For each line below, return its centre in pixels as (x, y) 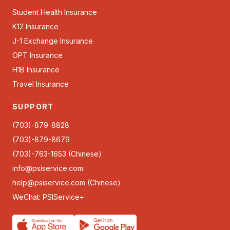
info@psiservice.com (48, 168)
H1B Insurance (36, 70)
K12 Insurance (35, 26)
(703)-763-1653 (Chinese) (57, 154)
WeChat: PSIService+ (48, 197)
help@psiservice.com (49, 183)
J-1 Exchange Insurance (53, 41)
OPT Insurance (37, 55)
